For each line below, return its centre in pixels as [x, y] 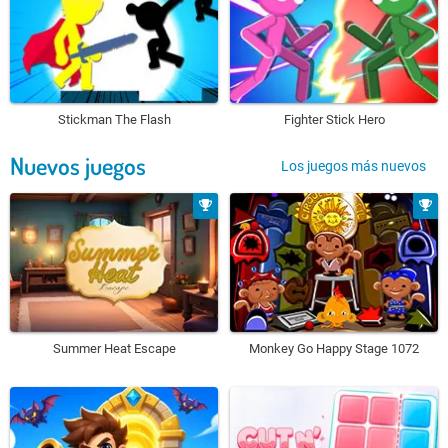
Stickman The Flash [114, 120]
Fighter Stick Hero [334, 120]
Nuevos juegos [78, 166]
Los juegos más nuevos [353, 165]
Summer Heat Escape [114, 348]
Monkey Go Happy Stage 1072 [334, 348]
